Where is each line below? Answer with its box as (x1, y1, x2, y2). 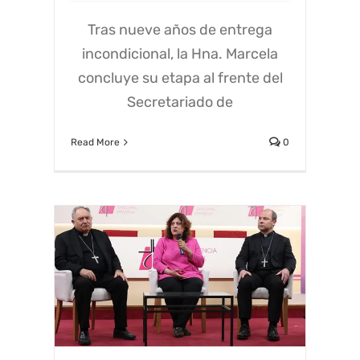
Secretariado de (127, 92, 233, 111)
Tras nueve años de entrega (88, 20, 272, 39)
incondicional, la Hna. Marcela (82, 44, 278, 63)
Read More (71, 136, 121, 148)
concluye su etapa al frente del (77, 68, 283, 87)
